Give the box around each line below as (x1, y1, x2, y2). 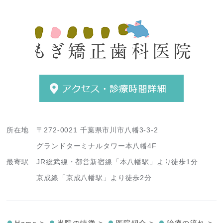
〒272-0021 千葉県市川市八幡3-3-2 (36, 126, 158, 134)
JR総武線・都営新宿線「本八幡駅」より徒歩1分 (36, 158, 198, 166)
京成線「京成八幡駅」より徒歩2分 (36, 174, 152, 182)
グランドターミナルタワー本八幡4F (36, 142, 157, 150)
